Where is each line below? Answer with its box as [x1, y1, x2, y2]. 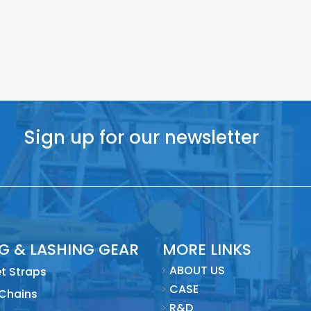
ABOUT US [169, 262, 225, 279]
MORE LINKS [162, 239, 251, 261]
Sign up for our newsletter [24, 125, 259, 151]
